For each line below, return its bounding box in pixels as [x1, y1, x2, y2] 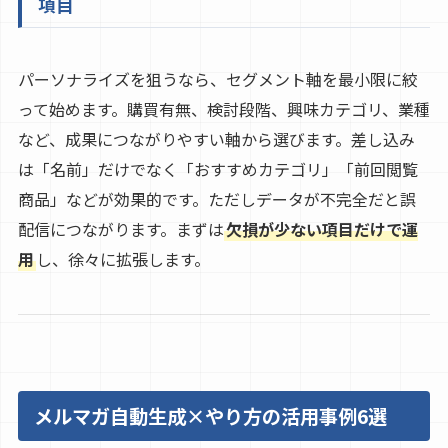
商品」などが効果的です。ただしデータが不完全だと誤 [17, 186, 416, 211]
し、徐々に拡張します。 [35, 246, 210, 271]
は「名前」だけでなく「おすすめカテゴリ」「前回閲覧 [17, 156, 418, 181]
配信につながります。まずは [17, 216, 224, 241]
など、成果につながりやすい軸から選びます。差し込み [17, 126, 415, 151]
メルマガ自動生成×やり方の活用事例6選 [33, 402, 387, 431]
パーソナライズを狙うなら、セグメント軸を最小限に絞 [17, 66, 418, 91]
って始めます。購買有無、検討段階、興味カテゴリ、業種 [17, 96, 430, 121]
